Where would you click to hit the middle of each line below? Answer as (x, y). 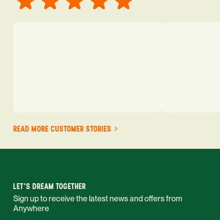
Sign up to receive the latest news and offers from (98, 199)
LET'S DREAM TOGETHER (50, 187)
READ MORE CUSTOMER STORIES (62, 129)
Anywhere (31, 209)
